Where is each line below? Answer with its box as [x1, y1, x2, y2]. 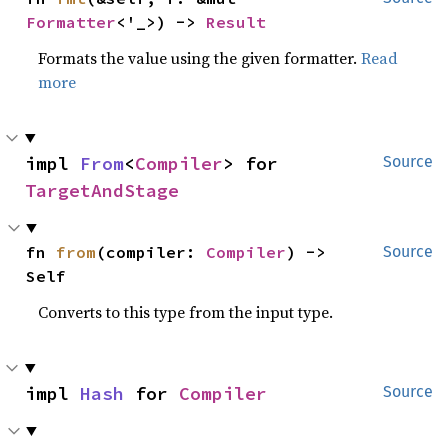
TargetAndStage [25, 178, 179, 202]
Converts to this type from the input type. [38, 300, 334, 323]
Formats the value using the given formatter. [38, 46, 362, 69]
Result [206, 11, 267, 32]
